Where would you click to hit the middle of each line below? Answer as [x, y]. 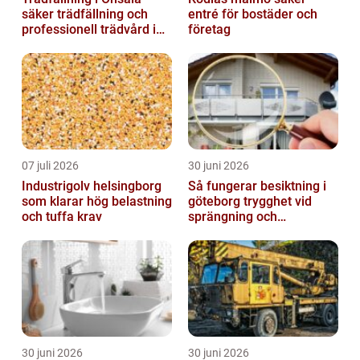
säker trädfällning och [85, 14]
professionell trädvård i [89, 30]
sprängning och [233, 217]
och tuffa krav [62, 217]
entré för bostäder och [253, 14]
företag [209, 30]
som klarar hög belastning [97, 202]
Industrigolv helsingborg [92, 186]
